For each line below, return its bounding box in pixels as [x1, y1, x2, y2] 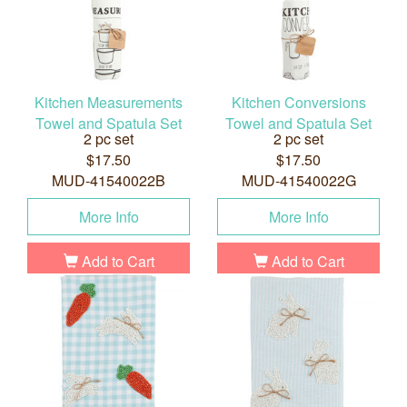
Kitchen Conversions [231, 92, 366, 114]
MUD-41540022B [52, 170, 165, 192]
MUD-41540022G [241, 170, 356, 192]
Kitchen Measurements [35, 92, 183, 114]
